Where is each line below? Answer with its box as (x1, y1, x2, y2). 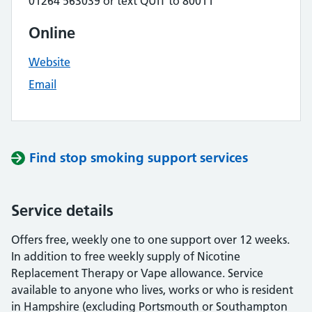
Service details (11, 201, 114, 220)
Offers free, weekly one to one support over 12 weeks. (11, 233, 290, 247)
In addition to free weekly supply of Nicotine (11, 249, 240, 263)
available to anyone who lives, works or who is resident (11, 283, 293, 297)
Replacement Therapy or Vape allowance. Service (11, 266, 263, 280)
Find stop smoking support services (29, 150, 248, 166)
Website (29, 55, 70, 69)
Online (29, 23, 75, 42)
